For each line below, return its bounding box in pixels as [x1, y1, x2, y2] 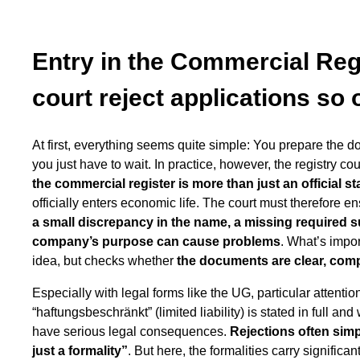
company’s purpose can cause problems [32, 234, 280, 248]
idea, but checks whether [32, 253, 177, 268]
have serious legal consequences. [32, 324, 230, 338]
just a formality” [32, 343, 128, 358]
